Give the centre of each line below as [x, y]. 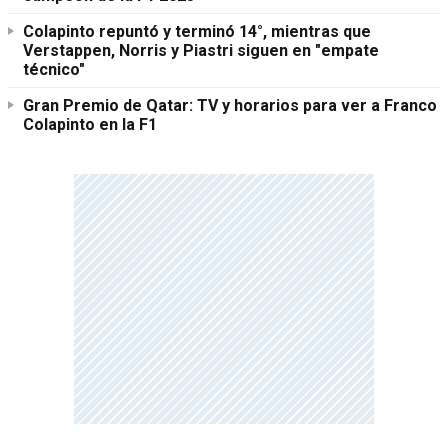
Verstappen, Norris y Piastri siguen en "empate [201, 51]
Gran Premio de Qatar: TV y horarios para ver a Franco [230, 106]
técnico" [54, 70]
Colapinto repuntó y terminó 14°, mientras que [197, 32]
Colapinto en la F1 [90, 125]
